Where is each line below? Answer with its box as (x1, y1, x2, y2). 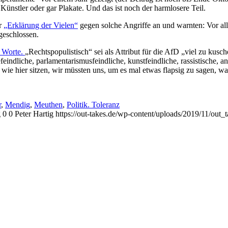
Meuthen (34, 100, 63, 109)
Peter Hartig (15, 109, 53, 118)
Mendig (5, 100, 30, 109)
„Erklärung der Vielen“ (4, 20, 78, 30)
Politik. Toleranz (67, 100, 120, 109)
